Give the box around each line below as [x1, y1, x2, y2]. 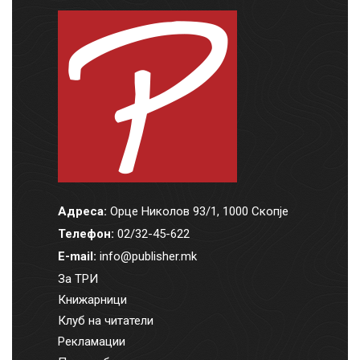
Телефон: [57, 226, 114, 241]
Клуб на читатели [57, 313, 153, 328]
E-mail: [57, 248, 96, 264]
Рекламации [57, 333, 125, 349]
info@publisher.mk [99, 248, 197, 264]
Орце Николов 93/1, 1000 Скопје [106, 203, 288, 219]
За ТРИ [57, 271, 98, 286]
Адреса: [57, 203, 107, 219]
